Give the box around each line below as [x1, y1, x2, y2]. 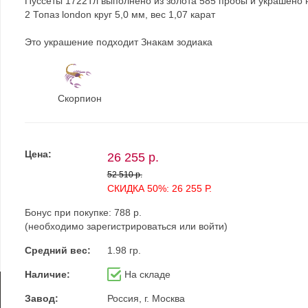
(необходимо [24, 221, 87, 232]
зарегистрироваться [86, 221, 177, 232]
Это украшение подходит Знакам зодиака [24, 36, 212, 47]
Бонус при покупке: [24, 207, 114, 218]
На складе [124, 269, 170, 280]
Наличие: [24, 269, 70, 280]
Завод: [24, 293, 58, 304]
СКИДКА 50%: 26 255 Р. [107, 183, 212, 194]
